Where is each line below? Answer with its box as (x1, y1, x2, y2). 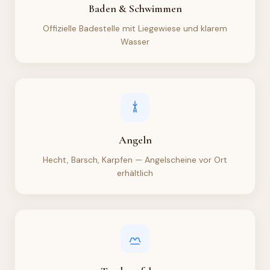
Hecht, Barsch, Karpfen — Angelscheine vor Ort (43, 154, 227, 165)
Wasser (121, 36, 149, 47)
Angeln (118, 133, 152, 146)
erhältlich (117, 167, 153, 178)
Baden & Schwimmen (88, 1, 182, 15)
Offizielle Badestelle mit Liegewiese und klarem (43, 22, 227, 34)
